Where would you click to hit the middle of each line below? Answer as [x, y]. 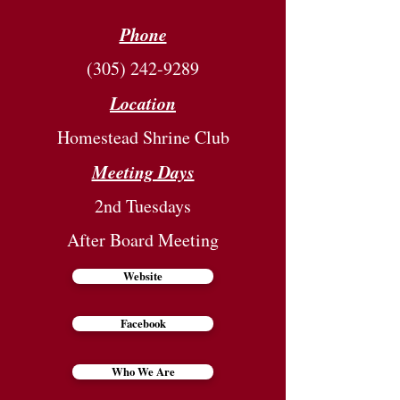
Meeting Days [143, 171]
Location [143, 103]
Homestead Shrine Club [143, 137]
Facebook [143, 323]
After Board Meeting [143, 240]
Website [143, 276]
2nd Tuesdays [143, 206]
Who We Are [143, 371]
